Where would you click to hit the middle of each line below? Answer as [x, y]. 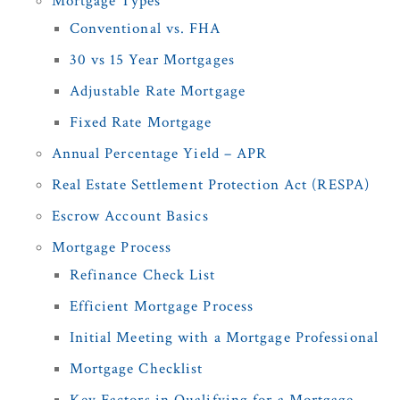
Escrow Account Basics [130, 217]
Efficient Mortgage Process [162, 307]
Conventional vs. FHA [145, 29]
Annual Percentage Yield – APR [159, 154]
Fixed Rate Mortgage [141, 123]
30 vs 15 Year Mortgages [152, 60]
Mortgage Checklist [136, 369]
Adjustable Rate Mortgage [157, 92]
